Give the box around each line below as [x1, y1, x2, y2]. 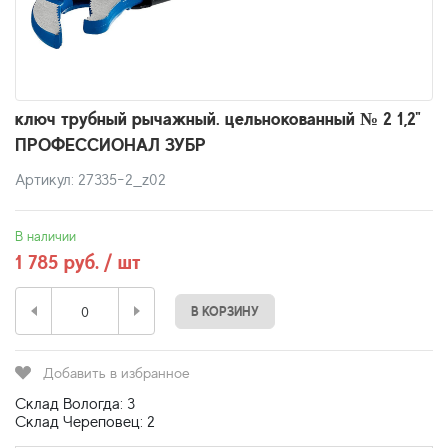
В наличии [15, 228, 76, 244]
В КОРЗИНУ [191, 303, 259, 319]
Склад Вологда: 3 [15, 395, 135, 413]
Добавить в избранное [43, 364, 190, 381]
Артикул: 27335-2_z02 [15, 171, 166, 189]
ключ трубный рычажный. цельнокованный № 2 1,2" [15, 108, 421, 129]
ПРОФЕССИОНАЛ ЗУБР [15, 134, 206, 155]
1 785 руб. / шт [15, 250, 141, 274]
